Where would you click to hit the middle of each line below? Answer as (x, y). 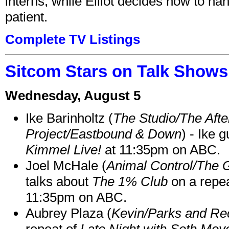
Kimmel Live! (63, 150)
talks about (59, 181)
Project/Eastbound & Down (104, 134)
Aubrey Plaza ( (68, 213)
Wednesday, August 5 (73, 95)
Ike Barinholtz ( (69, 118)
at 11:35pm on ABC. (161, 150)
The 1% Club (130, 181)
